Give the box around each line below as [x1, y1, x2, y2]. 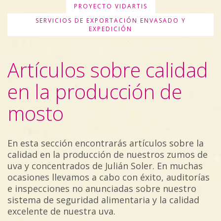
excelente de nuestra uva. [7, 205, 115, 217]
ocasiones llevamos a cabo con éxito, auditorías [7, 171, 210, 183]
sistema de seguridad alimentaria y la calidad [7, 193, 199, 206]
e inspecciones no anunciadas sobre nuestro [7, 182, 196, 194]
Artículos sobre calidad [7, 56, 208, 83]
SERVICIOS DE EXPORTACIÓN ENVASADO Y [35, 16, 186, 25]
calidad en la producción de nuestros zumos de [7, 148, 208, 160]
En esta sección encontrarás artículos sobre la [7, 137, 204, 149]
